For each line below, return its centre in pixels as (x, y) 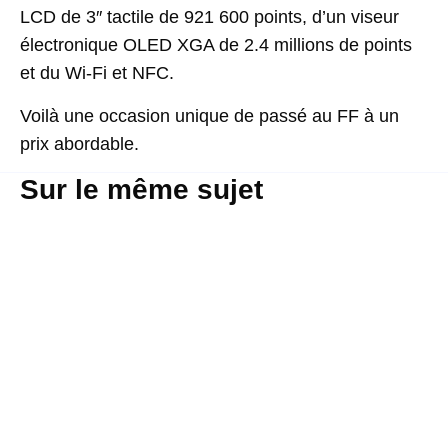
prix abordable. (79, 143)
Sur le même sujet (141, 190)
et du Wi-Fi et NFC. (97, 73)
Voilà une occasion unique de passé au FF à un (209, 115)
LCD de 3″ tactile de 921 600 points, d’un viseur (209, 17)
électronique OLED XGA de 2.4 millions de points (216, 45)
